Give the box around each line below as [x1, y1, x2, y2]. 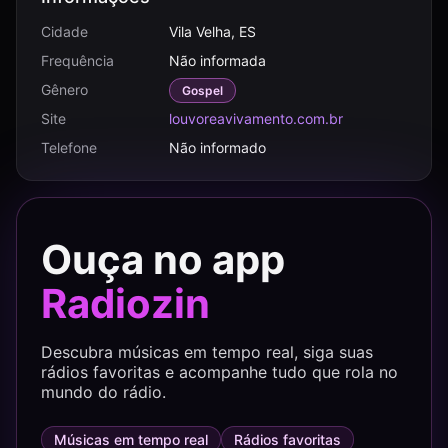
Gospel [182, 83, 223, 98]
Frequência [41, 52, 114, 69]
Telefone [41, 139, 97, 156]
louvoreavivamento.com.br [169, 110, 343, 127]
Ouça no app [41, 235, 285, 284]
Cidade [41, 23, 88, 40]
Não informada [169, 52, 266, 69]
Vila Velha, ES [169, 23, 256, 40]
